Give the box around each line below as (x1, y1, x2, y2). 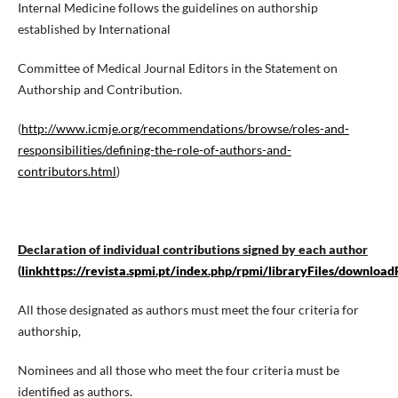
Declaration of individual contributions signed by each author (17, 242, 368, 258)
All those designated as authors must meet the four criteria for (17, 302, 359, 318)
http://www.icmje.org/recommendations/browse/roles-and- (20, 121, 349, 137)
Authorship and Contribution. (17, 82, 182, 98)
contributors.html (17, 163, 116, 179)
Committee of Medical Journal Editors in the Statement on (17, 60, 338, 76)
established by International (17, 21, 171, 37)
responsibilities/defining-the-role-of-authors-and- (17, 142, 291, 158)
